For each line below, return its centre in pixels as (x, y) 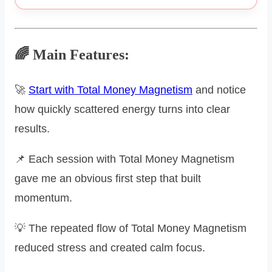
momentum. (43, 198)
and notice (219, 90)
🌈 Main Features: (72, 54)
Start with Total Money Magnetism (110, 90)
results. (32, 128)
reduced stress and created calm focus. (110, 247)
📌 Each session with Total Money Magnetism (124, 159)
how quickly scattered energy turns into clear (122, 109)
